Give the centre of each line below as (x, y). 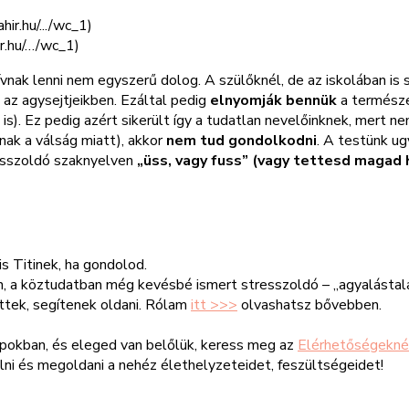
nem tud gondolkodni (241, 141)
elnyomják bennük (273, 101)
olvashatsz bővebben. (309, 305)
